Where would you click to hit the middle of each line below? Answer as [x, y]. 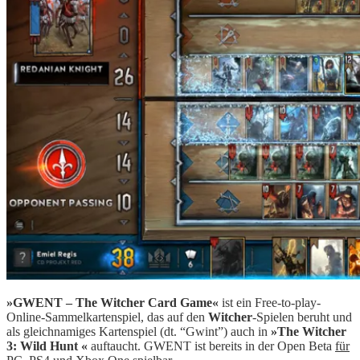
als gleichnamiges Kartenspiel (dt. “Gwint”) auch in [139, 331]
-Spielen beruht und [302, 317]
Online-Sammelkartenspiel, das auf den [107, 317]
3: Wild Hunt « [47, 346]
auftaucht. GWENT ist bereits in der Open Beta [211, 346]
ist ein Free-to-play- [270, 302]
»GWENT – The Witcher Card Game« [112, 302]
